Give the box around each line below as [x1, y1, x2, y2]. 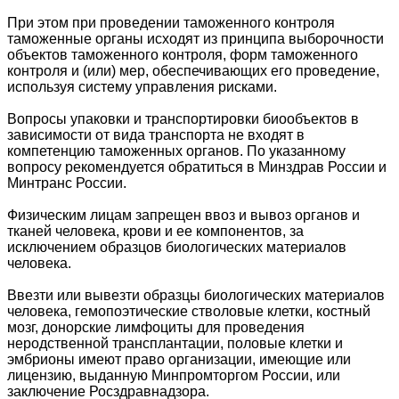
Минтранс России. [7, 175, 126, 191]
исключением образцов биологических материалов [7, 240, 346, 256]
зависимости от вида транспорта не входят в [7, 127, 305, 143]
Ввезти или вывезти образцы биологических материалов [7, 288, 385, 304]
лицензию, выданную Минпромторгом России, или [7, 368, 340, 384]
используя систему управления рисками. [7, 79, 277, 95]
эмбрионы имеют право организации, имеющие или [7, 352, 351, 368]
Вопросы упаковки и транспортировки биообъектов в [7, 111, 359, 127]
